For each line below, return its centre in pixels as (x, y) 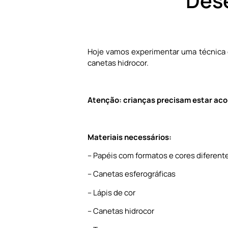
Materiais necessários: (130, 137)
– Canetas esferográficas (132, 174)
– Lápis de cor (111, 192)
